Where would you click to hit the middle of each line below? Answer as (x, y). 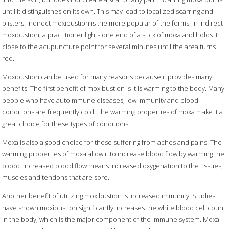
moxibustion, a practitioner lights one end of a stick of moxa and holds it (110, 35)
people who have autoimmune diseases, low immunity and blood (100, 100)
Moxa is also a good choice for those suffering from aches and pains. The (112, 142)
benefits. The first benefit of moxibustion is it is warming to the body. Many (113, 89)
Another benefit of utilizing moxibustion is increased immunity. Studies (109, 196)
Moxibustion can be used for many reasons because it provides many (107, 77)
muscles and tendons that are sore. (56, 178)
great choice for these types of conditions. (66, 124)
